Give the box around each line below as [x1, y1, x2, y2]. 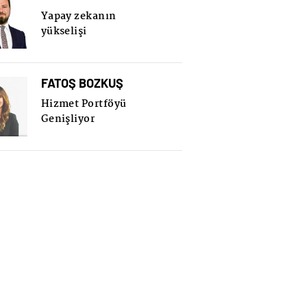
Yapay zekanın [40, 8, 116, 25]
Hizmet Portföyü [40, 95, 127, 112]
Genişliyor [40, 110, 95, 127]
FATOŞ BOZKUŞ [40, 75, 123, 90]
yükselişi [40, 23, 87, 40]
